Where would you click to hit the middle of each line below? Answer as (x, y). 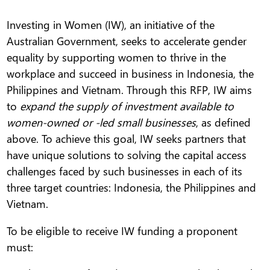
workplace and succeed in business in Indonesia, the (130, 74)
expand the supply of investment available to (127, 106)
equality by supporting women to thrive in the (117, 57)
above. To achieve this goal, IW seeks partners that (127, 139)
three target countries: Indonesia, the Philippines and (132, 187)
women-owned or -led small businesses (102, 122)
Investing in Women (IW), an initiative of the (111, 25)
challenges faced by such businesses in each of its (125, 171)
